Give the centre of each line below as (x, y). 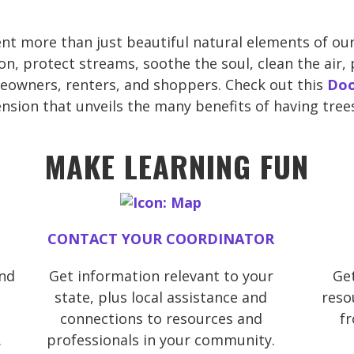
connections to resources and (161, 319)
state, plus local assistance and (161, 298)
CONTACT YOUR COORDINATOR (161, 239)
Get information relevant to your (161, 276)
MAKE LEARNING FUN (177, 166)
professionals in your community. (161, 340)
